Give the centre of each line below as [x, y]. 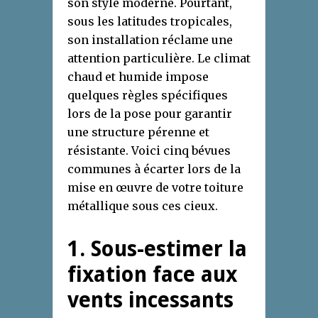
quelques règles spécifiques [148, 95]
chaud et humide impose [138, 77]
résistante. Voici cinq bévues [149, 151]
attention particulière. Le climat [159, 59]
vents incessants [150, 300]
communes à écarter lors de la [154, 169]
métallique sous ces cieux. [143, 206]
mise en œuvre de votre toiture [155, 188]
